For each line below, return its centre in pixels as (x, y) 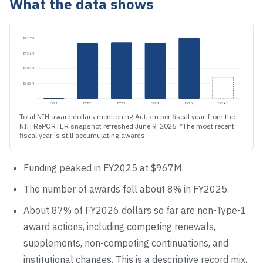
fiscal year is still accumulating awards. (83, 136)
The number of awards (73, 189)
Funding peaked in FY (69, 168)
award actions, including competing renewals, (119, 227)
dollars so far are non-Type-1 (183, 210)
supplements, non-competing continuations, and (126, 243)
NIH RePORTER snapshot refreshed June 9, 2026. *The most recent (127, 126)
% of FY (80, 210)
